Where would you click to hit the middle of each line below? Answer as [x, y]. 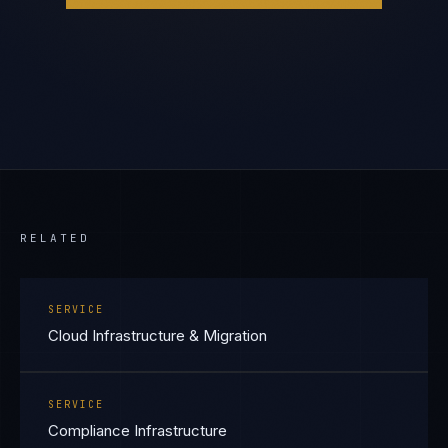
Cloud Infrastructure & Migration [157, 335]
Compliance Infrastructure [137, 430]
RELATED [55, 238]
